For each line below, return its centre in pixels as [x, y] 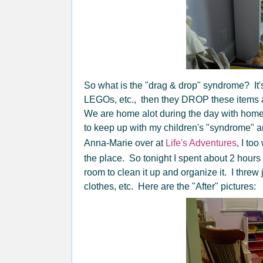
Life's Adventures [201, 143]
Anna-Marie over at [125, 143]
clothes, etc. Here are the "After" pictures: [170, 186]
